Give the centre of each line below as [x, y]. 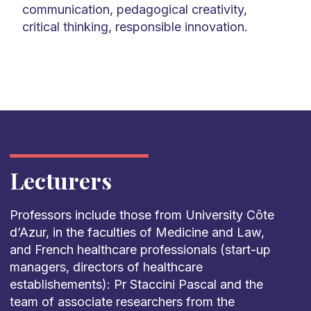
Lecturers [60, 180]
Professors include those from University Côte [142, 215]
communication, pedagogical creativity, [134, 9]
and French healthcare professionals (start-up [140, 250]
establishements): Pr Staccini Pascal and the [136, 284]
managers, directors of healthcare [106, 267]
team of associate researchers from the [122, 302]
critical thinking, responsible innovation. [135, 27]
